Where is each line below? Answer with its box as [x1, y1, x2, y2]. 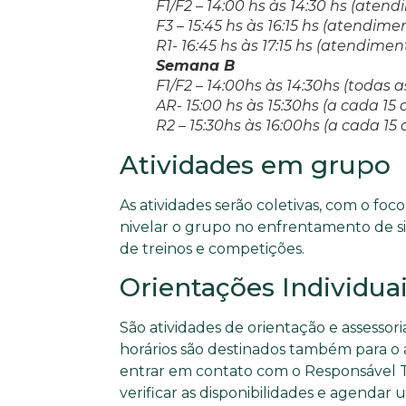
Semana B [156, 56, 235, 74]
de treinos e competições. [120, 239, 304, 257]
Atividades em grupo [120, 149, 391, 180]
